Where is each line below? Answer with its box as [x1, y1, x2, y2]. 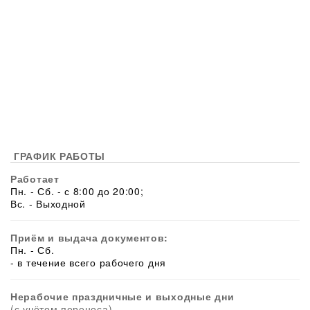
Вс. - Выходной [10, 197, 86, 211]
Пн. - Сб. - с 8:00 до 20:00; [10, 184, 144, 199]
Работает [10, 172, 60, 186]
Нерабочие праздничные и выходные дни [10, 289, 235, 304]
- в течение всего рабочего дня [10, 255, 166, 270]
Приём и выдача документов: [10, 230, 169, 245]
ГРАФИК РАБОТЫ [14, 149, 106, 163]
